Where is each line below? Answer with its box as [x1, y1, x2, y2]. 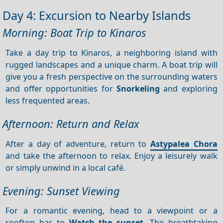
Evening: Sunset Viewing [2, 183, 120, 198]
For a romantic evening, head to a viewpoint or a [5, 205, 218, 216]
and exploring [159, 83, 218, 94]
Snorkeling [116, 83, 160, 94]
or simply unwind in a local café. [5, 162, 126, 173]
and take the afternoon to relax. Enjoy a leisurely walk [5, 150, 218, 161]
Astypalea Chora [150, 138, 218, 149]
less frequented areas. [5, 95, 90, 106]
